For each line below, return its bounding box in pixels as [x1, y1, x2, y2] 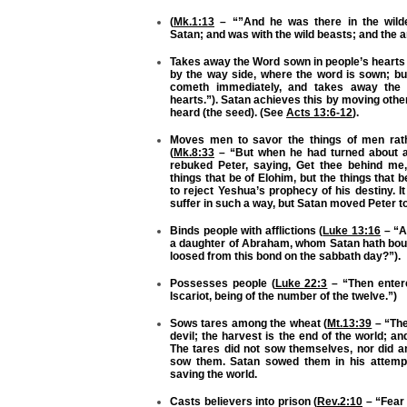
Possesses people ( [170, 277, 275, 290]
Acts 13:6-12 [286, 106, 352, 120]
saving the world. [170, 367, 257, 381]
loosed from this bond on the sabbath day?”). [170, 250, 401, 263]
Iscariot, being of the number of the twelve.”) [170, 290, 397, 303]
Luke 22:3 [274, 277, 328, 290]
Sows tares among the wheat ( [170, 316, 328, 330]
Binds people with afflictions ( [170, 224, 323, 238]
